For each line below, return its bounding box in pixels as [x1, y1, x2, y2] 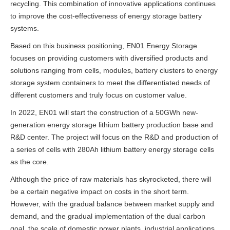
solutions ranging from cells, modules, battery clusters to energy [10, 66, 218, 75]
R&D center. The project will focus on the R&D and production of [10, 133, 218, 142]
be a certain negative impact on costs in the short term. [10, 187, 189, 196]
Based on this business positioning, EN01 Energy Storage [10, 42, 197, 50]
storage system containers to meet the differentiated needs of [10, 79, 210, 87]
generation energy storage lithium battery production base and [10, 121, 213, 129]
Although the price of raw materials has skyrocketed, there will [10, 175, 211, 184]
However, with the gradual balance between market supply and [10, 200, 214, 208]
